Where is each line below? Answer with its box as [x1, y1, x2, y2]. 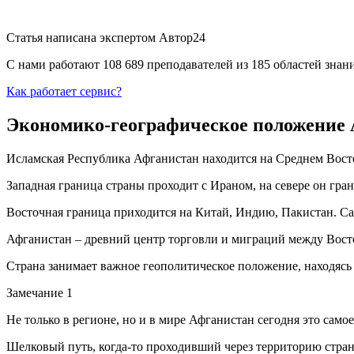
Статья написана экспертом [6, 30, 159, 44]
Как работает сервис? [6, 84, 122, 98]
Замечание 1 [6, 285, 73, 299]
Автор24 [159, 30, 205, 44]
